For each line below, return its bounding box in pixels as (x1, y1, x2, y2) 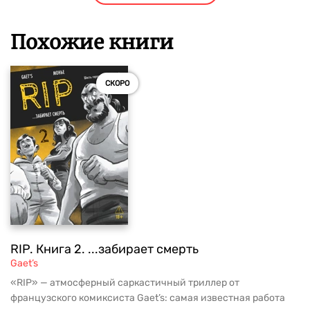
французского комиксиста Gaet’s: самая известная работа (10, 292, 285, 304)
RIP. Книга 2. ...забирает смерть (10, 241, 199, 257)
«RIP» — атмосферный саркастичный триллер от (10, 277, 239, 289)
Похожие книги (10, 30, 174, 55)
